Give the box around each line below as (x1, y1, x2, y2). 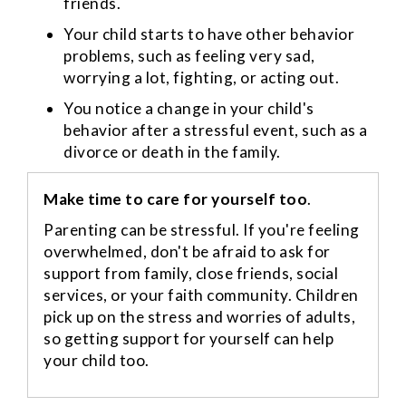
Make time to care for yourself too (43, 189, 308, 209)
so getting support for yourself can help (43, 329, 334, 349)
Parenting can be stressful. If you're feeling (43, 220, 360, 240)
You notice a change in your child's (63, 99, 314, 119)
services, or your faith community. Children (43, 285, 359, 305)
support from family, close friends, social (43, 264, 339, 284)
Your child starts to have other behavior (63, 24, 354, 44)
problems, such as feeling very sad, (63, 46, 315, 66)
